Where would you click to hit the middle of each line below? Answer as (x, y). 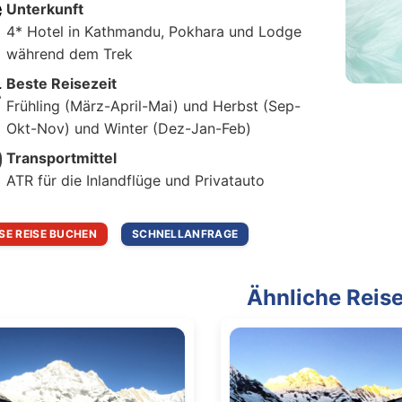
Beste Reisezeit (61, 83)
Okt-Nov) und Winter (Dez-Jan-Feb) (128, 128)
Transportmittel (61, 158)
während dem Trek (69, 54)
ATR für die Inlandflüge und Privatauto (135, 180)
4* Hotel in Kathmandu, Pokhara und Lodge (153, 31)
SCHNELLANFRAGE (185, 234)
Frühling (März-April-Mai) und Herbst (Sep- (153, 106)
